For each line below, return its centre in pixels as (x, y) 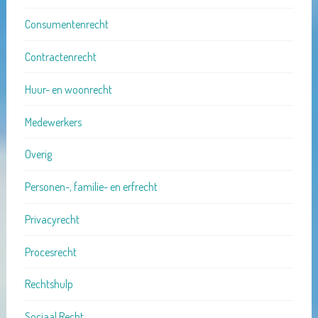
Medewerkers (53, 122)
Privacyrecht (52, 219)
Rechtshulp (49, 284)
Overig (38, 154)
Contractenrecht (60, 57)
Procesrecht (50, 252)
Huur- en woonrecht (68, 89)
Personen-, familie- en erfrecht (91, 187)
